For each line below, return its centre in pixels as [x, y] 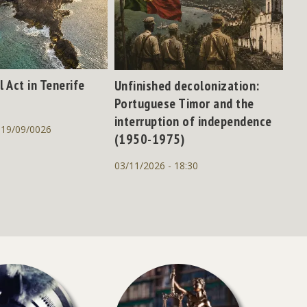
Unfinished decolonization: [187, 85]
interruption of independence [193, 121]
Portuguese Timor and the [184, 103]
